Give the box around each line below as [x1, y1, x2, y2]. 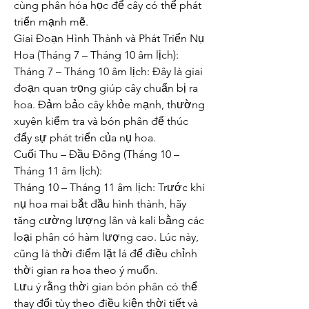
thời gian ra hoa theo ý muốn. [14, 263, 158, 277]
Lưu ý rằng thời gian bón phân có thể [14, 280, 197, 293]
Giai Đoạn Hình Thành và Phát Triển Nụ [14, 32, 204, 45]
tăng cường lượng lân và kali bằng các [14, 214, 204, 227]
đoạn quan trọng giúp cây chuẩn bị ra [14, 81, 198, 94]
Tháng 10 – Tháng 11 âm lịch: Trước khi [14, 181, 205, 194]
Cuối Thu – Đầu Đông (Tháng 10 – [14, 148, 179, 161]
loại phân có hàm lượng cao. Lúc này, [14, 230, 199, 243]
